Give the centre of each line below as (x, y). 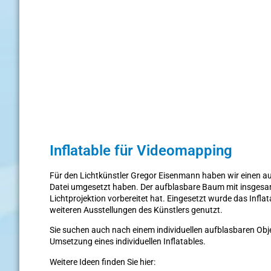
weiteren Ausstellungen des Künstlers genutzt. (136, 210)
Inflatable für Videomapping (141, 150)
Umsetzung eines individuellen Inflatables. (128, 242)
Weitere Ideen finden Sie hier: (103, 262)
